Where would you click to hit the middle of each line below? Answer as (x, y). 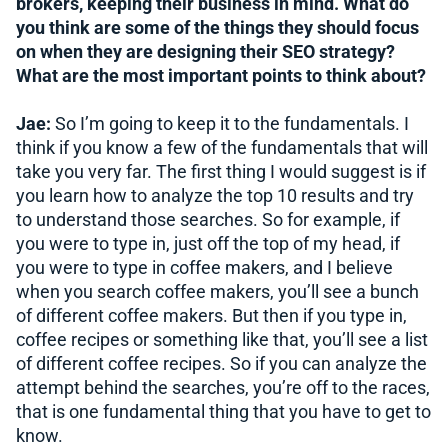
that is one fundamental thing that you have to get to (223, 411)
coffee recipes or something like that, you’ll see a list (222, 339)
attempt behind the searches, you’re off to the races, (223, 387)
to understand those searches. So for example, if (208, 219)
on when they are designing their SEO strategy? (205, 51)
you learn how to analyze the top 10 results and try (215, 195)
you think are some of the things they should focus (217, 27)
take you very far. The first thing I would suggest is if (221, 171)
